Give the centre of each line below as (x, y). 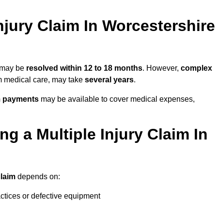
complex (196, 68)
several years (109, 80)
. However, (162, 68)
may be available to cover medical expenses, (118, 99)
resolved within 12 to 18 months (84, 68)
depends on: (38, 177)
